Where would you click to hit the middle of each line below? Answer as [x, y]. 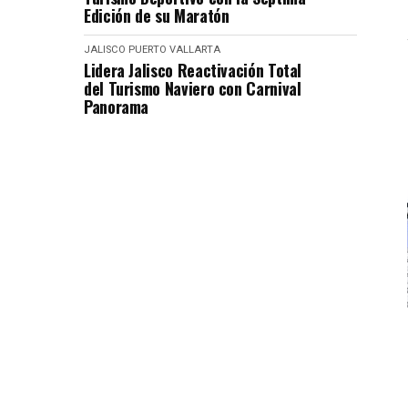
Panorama [117, 106]
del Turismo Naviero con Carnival [193, 88]
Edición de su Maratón [157, 15]
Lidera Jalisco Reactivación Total [193, 70]
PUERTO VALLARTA [174, 49]
